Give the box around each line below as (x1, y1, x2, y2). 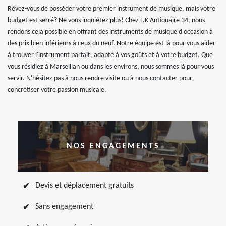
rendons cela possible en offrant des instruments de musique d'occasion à (8, 28, 213, 36)
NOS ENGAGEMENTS (66, 142, 160, 150)
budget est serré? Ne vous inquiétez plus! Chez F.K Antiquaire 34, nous (8, 17, 205, 24)
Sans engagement (35, 203, 93, 211)
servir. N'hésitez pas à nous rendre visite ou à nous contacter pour (8, 75, 192, 82)
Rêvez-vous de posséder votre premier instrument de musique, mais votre (8, 5, 215, 13)
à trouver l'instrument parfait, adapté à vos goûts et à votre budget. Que (8, 51, 213, 59)
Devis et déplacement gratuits (35, 182, 134, 190)
